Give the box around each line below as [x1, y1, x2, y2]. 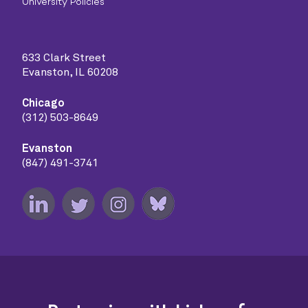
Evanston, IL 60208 [22, 66, 118, 78]
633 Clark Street [22, 52, 106, 63]
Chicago [22, 97, 65, 109]
